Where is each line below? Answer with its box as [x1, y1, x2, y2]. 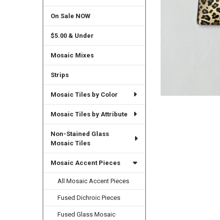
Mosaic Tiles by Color [50, 90, 118, 98]
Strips [50, 71, 69, 79]
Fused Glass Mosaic [57, 210, 116, 218]
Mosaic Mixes [50, 51, 94, 59]
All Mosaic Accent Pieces [57, 177, 130, 185]
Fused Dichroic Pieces [57, 193, 121, 201]
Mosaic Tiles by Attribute [50, 110, 128, 118]
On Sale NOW [50, 12, 90, 20]
